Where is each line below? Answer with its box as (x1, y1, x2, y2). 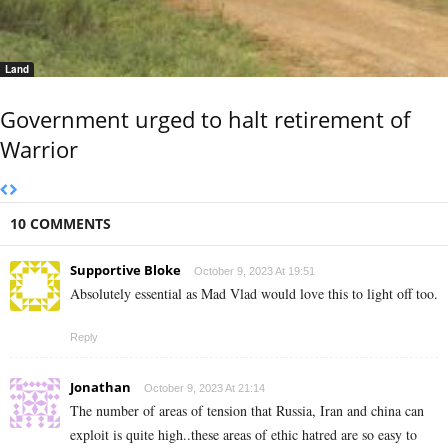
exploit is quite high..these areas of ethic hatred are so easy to (70, 424, 417, 444)
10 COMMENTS (10, 213, 111, 233)
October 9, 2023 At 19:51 (194, 264, 315, 277)
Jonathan (70, 377, 131, 396)
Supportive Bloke (70, 260, 181, 279)
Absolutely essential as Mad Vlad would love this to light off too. (70, 283, 438, 303)
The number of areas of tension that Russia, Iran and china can (70, 400, 424, 420)
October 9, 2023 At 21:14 (144, 381, 265, 394)
